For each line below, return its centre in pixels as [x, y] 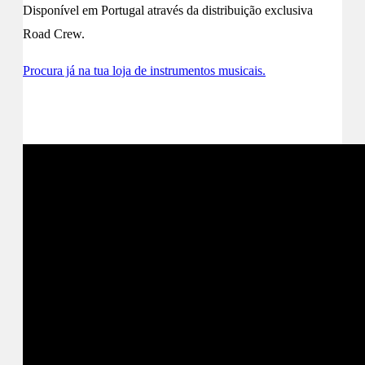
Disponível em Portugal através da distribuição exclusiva [168, 11]
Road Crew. [54, 34]
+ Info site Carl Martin [100, 112]
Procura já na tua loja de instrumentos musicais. [144, 71]
